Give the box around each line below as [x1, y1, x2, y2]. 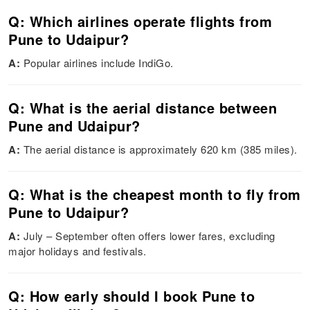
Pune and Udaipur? [8, 116, 140, 136]
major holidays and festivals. [8, 244, 147, 259]
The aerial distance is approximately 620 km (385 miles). [23, 142, 298, 157]
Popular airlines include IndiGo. [23, 55, 174, 71]
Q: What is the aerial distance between [8, 98, 277, 118]
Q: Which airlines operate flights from [8, 11, 273, 32]
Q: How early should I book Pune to [8, 286, 255, 307]
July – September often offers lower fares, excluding [23, 228, 275, 244]
